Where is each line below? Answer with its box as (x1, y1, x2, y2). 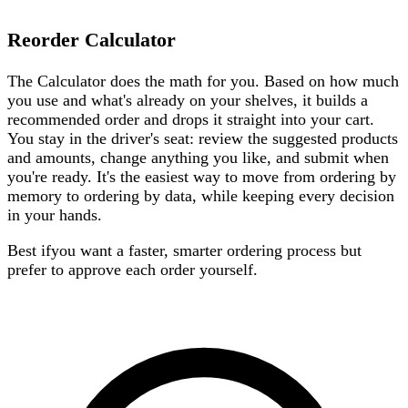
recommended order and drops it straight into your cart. (7, 109, 374, 128)
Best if (7, 241, 51, 260)
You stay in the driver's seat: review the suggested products (7, 128, 398, 148)
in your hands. (7, 205, 102, 224)
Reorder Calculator (7, 29, 176, 52)
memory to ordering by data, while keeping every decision (7, 186, 394, 205)
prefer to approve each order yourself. (7, 260, 258, 280)
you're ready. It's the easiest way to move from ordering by (7, 167, 396, 186)
